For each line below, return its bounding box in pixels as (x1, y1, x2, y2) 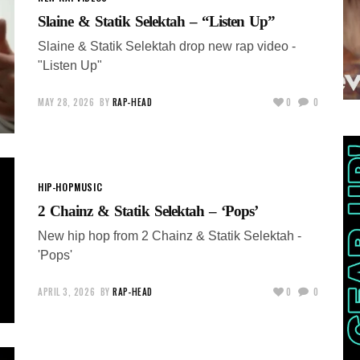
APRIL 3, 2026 (38, 284, 96, 298)
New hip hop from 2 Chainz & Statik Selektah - (38, 228, 301, 243)
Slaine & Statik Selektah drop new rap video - (38, 39, 296, 53)
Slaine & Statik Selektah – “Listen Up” (38, 12, 276, 30)
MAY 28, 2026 (38, 95, 95, 108)
